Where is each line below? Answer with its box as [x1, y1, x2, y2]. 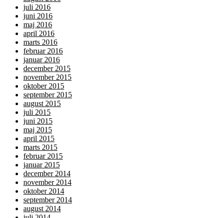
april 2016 [23, 29, 54, 38]
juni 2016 [23, 12, 53, 20]
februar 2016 [23, 47, 63, 55]
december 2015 [23, 64, 71, 73]
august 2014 [23, 204, 61, 213]
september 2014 [23, 196, 72, 204]
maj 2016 [23, 20, 52, 29]
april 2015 [23, 134, 54, 143]
